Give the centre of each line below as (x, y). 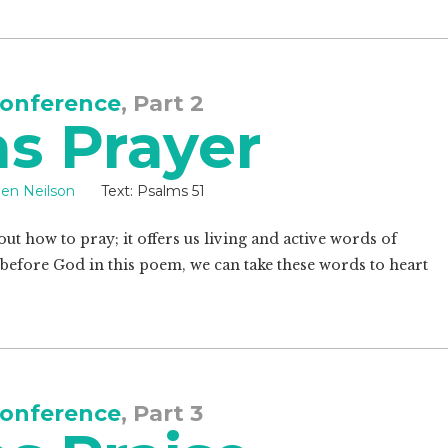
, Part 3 (162, 413)
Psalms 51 (169, 191)
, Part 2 (162, 103)
